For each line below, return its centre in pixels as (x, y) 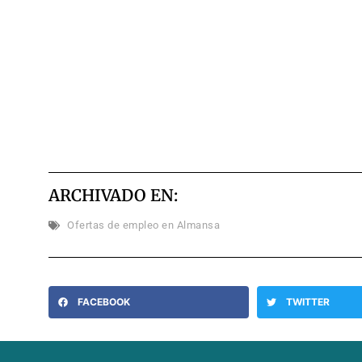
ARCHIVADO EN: (113, 195)
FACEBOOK (104, 302)
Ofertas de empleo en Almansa (143, 225)
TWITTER (307, 302)
